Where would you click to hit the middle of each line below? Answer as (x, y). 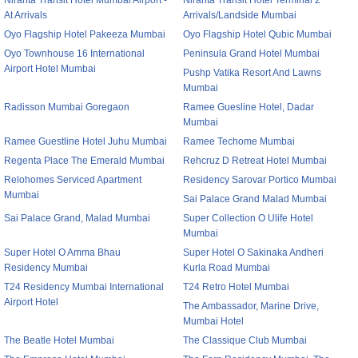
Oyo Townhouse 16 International (74, 54)
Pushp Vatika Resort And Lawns (252, 73)
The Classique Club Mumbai (245, 340)
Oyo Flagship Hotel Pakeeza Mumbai (85, 34)
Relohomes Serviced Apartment (73, 180)
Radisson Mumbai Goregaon (67, 107)
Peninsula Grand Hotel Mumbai (251, 54)
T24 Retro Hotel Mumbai (236, 287)
